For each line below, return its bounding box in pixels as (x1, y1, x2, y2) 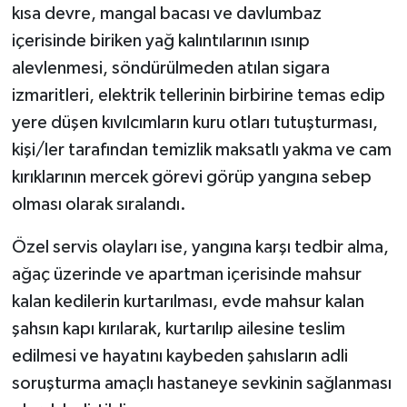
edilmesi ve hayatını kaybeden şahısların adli (11, 346, 348, 365)
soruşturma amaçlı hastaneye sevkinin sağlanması (11, 373, 392, 392)
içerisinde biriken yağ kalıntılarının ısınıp (11, 31, 310, 50)
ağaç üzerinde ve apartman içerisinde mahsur (11, 264, 362, 283)
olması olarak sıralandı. (11, 194, 186, 213)
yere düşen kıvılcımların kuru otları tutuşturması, (11, 113, 378, 132)
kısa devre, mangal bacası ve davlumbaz (11, 4, 322, 23)
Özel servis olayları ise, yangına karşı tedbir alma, (11, 237, 389, 256)
